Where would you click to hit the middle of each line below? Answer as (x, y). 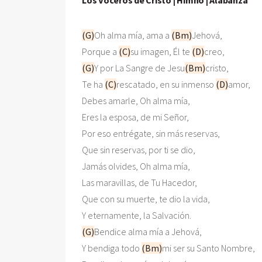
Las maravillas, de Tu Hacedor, (140, 182)
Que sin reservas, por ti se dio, (139, 149)
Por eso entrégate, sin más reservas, (152, 133)
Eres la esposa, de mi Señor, (136, 117)
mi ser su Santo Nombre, (209, 248)
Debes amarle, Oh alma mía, (137, 100)
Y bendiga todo (112, 248)
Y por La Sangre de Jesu (139, 68)
